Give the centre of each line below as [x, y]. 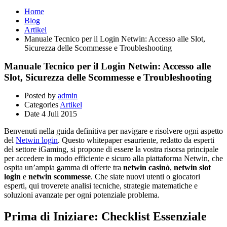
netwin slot [192, 167]
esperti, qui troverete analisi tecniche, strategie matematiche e [101, 185]
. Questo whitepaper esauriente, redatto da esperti [136, 140]
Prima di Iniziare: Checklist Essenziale [105, 216]
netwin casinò [146, 167]
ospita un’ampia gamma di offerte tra [64, 167]
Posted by [40, 95]
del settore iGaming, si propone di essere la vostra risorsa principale [111, 149]
